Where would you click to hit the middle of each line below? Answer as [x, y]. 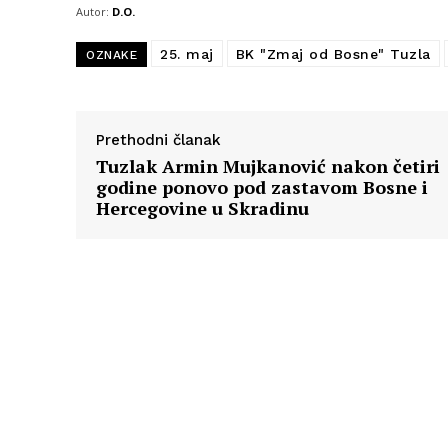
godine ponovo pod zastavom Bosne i [262, 187]
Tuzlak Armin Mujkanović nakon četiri [268, 166]
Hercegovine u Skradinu [202, 208]
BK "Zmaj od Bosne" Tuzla [333, 54]
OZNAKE [111, 55]
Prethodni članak [158, 140]
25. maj [187, 54]
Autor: [92, 12]
